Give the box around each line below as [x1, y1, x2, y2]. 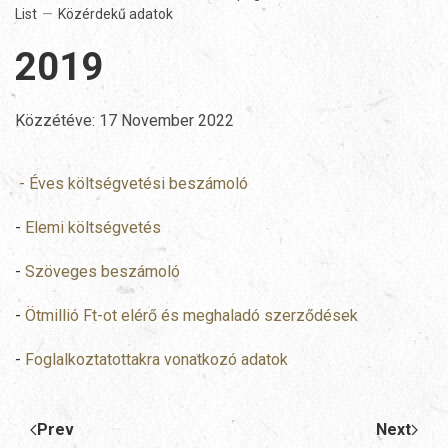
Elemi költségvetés [21, 218, 161, 238]
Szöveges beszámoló [25, 262, 180, 282]
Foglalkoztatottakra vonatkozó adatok [25, 350, 288, 370]
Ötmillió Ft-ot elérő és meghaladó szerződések [25, 306, 358, 326]
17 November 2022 [99, 111, 234, 131]
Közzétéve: [15, 111, 99, 131]
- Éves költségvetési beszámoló [15, 174, 248, 194]
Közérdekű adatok [58, 6, 173, 23]
